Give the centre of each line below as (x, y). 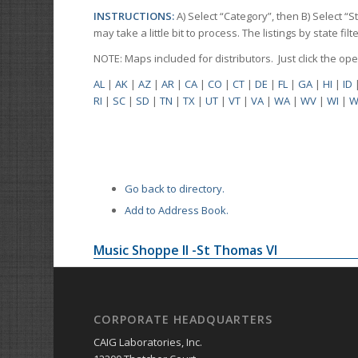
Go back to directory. (175, 189)
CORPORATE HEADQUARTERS (183, 320)
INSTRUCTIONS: (135, 16)
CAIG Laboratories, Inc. (148, 342)
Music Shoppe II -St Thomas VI (186, 251)
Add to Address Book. (177, 211)
